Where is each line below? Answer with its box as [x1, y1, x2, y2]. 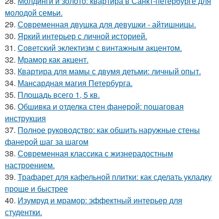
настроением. [5, 159, 55, 171]
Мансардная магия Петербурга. [18, 77, 132, 88]
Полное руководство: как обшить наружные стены [18, 124, 200, 135]
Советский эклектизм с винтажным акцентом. [18, 42, 182, 53]
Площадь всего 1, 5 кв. [18, 88, 100, 100]
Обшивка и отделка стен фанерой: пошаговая [18, 100, 184, 112]
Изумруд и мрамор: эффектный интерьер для [18, 194, 182, 206]
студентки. [5, 206, 42, 218]
